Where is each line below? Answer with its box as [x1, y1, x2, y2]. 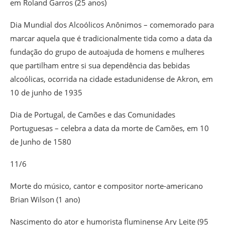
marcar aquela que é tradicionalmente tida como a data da [10, 33, 212, 44]
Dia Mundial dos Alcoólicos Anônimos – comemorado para [10, 20, 214, 30]
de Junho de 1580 [10, 137, 71, 147]
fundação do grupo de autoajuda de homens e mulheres [10, 47, 204, 57]
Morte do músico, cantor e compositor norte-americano [10, 181, 203, 191]
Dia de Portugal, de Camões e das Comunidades [10, 109, 175, 120]
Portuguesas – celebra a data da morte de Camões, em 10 [10, 123, 209, 134]
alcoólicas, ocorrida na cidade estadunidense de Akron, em [10, 74, 213, 84]
